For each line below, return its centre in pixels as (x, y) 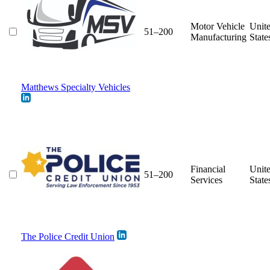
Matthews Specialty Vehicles (76, 87)
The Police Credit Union (68, 236)
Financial (208, 169)
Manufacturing (218, 37)
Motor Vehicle (218, 26)
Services (206, 180)
